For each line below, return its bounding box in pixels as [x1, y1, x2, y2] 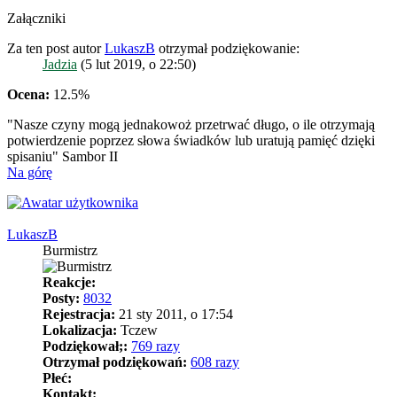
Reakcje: [43, 274, 96, 290]
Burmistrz [43, 242, 97, 258]
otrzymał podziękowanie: [155, 40, 300, 56]
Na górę [7, 164, 52, 180]
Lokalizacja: [43, 322, 117, 338]
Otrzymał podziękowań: [43, 354, 187, 370]
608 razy [191, 354, 239, 370]
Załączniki [7, 10, 66, 26]
